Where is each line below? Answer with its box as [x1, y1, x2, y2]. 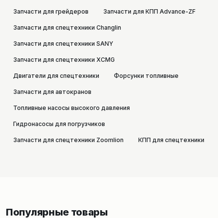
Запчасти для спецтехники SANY [13, 40, 113, 47]
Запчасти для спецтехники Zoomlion [13, 136, 124, 144]
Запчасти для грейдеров [13, 8, 89, 15]
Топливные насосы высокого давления [13, 104, 130, 111]
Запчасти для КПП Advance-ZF [103, 8, 196, 15]
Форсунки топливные [114, 72, 179, 79]
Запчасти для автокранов [13, 88, 91, 95]
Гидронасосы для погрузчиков [13, 120, 105, 127]
